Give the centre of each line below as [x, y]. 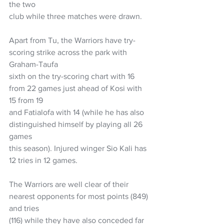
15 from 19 [26, 100]
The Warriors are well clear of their [70, 184]
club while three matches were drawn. [75, 16]
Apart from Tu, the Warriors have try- [72, 40]
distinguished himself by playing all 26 [77, 124]
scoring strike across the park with [69, 52]
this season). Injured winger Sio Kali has [79, 148]
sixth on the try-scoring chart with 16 [73, 76]
